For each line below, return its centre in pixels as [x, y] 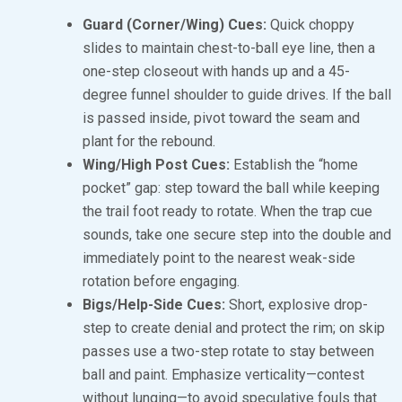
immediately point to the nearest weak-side [219, 258]
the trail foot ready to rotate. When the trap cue [227, 211]
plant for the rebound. [149, 141]
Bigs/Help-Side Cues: [154, 304]
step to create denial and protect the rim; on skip [234, 328]
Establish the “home [294, 164]
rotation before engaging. [161, 281]
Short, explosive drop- [297, 304]
